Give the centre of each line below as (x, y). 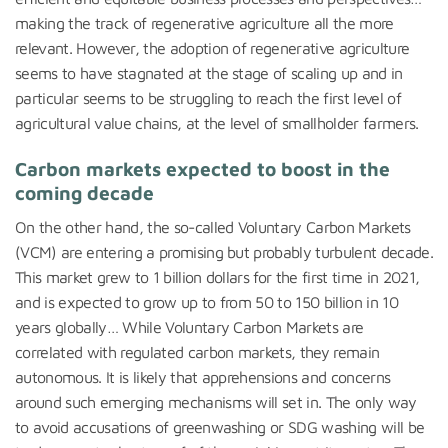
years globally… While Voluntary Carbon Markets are (189, 326)
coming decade (84, 193)
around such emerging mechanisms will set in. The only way (216, 401)
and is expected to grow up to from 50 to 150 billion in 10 (207, 301)
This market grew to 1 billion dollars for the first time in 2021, (217, 276)
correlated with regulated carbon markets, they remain (197, 351)
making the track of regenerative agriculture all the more (204, 23)
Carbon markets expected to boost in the (202, 169)
